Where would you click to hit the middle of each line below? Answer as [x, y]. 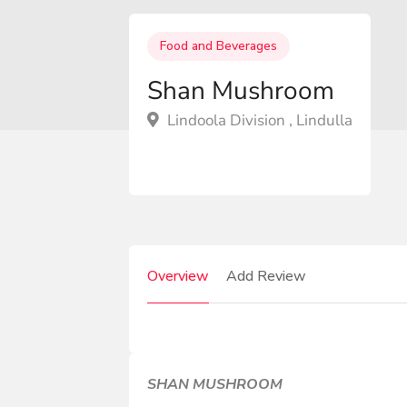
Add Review [266, 276]
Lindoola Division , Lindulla [258, 120]
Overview [178, 276]
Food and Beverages [218, 45]
